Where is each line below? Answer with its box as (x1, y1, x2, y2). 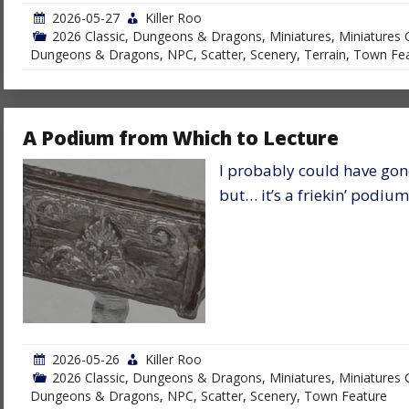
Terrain (304, 45, 346, 63)
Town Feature (304, 386, 387, 404)
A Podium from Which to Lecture (23, 124, 339, 151)
